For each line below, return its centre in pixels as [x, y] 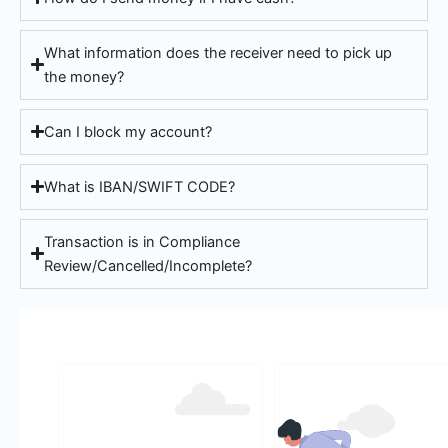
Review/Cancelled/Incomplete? [148, 265]
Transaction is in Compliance [142, 241]
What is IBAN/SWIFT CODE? [140, 186]
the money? [84, 76]
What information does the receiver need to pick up [218, 52]
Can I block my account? [128, 131]
